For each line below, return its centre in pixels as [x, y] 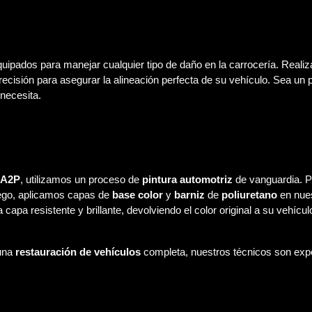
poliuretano [249, 195]
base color [137, 195]
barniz [189, 195]
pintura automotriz [187, 179]
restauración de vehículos [78, 252]
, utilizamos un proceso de [81, 179]
